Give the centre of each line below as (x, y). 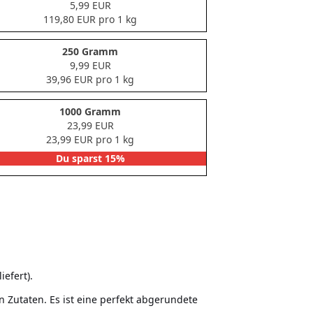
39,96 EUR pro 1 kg (90, 80)
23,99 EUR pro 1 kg (90, 140)
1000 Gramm (90, 112)
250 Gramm (90, 52)
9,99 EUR (90, 66)
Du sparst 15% (90, 159)
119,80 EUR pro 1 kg (90, 20)
